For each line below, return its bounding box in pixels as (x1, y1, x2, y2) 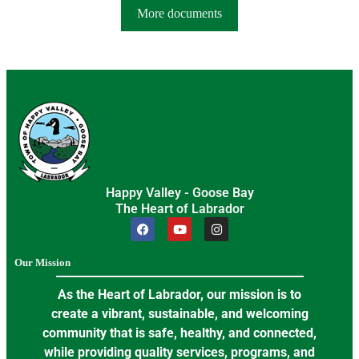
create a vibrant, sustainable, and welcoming (50, 306, 309, 322)
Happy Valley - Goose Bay (105, 185, 254, 201)
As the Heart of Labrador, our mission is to (58, 287, 301, 303)
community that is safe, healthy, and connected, (42, 325, 317, 341)
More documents (137, 6, 222, 21)
